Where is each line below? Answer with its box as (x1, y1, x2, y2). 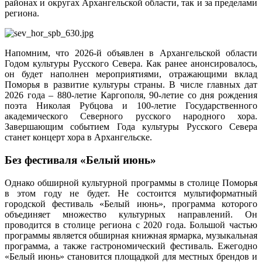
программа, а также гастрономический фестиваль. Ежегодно (5, 240, 257, 251)
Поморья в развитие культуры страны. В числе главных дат (5, 80, 257, 90)
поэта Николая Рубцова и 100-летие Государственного (5, 101, 257, 111)
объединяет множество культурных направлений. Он (5, 209, 257, 219)
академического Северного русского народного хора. (5, 111, 257, 122)
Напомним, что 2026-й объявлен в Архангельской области (5, 48, 257, 58)
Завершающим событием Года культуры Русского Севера (5, 122, 257, 132)
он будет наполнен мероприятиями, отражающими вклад (5, 69, 257, 80)
